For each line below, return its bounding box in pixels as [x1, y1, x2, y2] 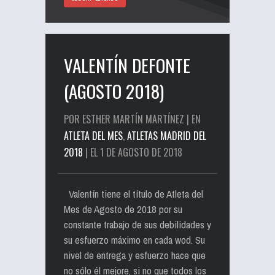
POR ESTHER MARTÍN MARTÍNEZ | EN [64, 112, 201, 126]
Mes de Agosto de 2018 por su [64, 202, 182, 216]
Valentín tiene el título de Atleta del [64, 187, 203, 201]
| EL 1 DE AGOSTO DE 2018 [83, 145, 182, 160]
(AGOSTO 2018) [64, 77, 164, 104]
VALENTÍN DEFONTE [64, 52, 190, 78]
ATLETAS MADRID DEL [127, 128, 206, 143]
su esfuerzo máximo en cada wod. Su [64, 233, 205, 247]
